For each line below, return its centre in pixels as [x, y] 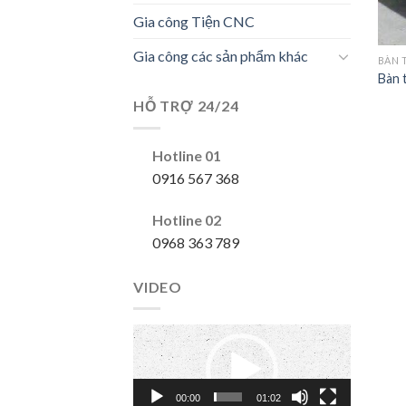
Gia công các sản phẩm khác [221, 56]
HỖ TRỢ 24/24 [186, 106]
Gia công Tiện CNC [194, 22]
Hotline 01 [186, 155]
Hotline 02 [186, 219]
